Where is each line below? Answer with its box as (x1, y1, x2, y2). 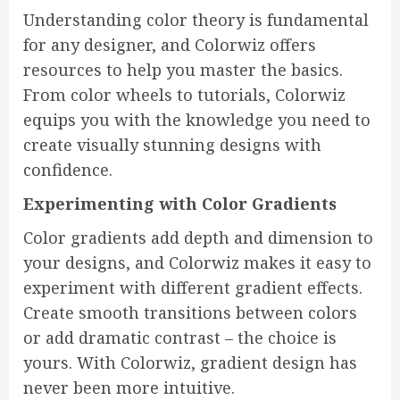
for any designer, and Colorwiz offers (23, 34, 316, 56)
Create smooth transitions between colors (23, 302, 357, 324)
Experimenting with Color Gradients (23, 193, 337, 215)
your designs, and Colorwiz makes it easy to (23, 252, 371, 274)
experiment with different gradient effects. (23, 277, 362, 299)
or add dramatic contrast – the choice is (23, 327, 337, 349)
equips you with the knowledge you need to (23, 109, 371, 131)
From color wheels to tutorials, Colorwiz (23, 84, 346, 106)
